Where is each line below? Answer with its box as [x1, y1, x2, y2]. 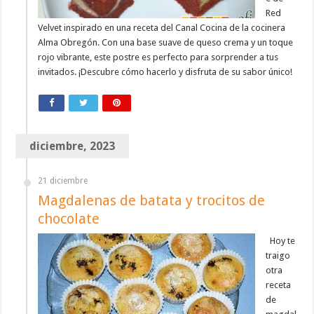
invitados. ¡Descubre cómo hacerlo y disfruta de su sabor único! [38, 67, 293, 78]
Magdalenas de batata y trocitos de [38, 192, 266, 210]
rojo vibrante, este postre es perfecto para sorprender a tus [38, 52, 279, 63]
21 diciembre [38, 176, 88, 186]
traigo [266, 250, 291, 261]
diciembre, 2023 [29, 139, 116, 153]
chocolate [38, 210, 100, 228]
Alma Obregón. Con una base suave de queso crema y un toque [38, 37, 294, 48]
